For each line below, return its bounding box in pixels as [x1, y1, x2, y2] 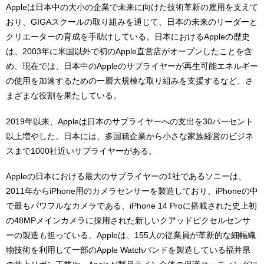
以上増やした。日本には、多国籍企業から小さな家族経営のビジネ [6, 131, 253, 141]
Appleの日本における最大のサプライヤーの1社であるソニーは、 [6, 171, 246, 181]
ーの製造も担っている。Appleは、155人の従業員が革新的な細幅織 [6, 230, 256, 240]
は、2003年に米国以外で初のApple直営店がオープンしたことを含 [6, 46, 252, 56]
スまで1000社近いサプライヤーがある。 [6, 146, 157, 156]
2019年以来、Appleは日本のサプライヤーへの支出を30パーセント [6, 116, 253, 126]
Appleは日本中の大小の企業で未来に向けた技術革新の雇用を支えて [6, 2, 258, 12]
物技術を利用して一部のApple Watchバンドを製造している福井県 [6, 245, 250, 255]
